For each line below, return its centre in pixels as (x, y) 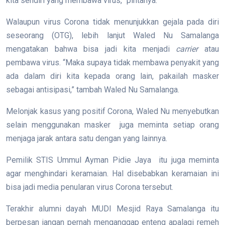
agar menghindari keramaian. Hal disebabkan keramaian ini (113, 174)
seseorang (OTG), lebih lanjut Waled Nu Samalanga (113, 35)
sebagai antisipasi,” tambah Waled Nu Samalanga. (93, 90)
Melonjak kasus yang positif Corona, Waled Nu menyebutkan (113, 111)
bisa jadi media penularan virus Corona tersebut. (90, 187)
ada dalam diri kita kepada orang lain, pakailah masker (113, 76)
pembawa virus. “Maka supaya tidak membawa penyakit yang (113, 63)
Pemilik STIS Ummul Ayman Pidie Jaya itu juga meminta (113, 160)
